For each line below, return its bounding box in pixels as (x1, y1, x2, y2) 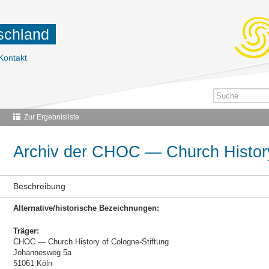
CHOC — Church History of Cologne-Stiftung (13, 237, 169, 246)
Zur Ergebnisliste (23, 113, 79, 121)
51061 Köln (13, 259, 52, 268)
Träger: (13, 226, 39, 235)
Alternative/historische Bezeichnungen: (13, 204, 159, 213)
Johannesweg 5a (13, 248, 71, 257)
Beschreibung (13, 181, 65, 191)
